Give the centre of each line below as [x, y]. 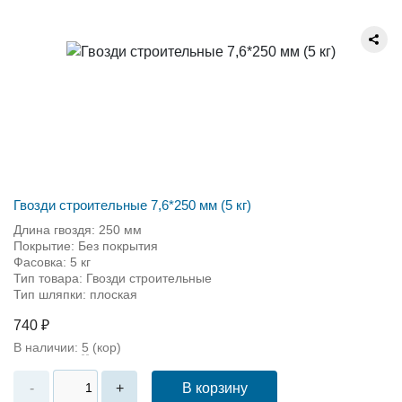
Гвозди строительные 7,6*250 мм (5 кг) [132, 205]
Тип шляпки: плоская [75, 294]
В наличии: [48, 347]
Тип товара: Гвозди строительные [113, 278]
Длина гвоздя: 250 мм [78, 229]
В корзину [214, 388]
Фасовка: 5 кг [52, 262]
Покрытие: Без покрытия [86, 245]
